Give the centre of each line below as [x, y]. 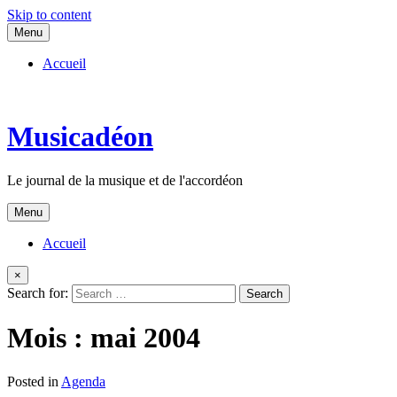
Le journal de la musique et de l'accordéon [125, 180]
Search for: [38, 292]
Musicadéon [80, 137]
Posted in [34, 381]
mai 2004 [145, 338]
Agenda [83, 381]
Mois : [49, 338]
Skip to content [49, 15]
